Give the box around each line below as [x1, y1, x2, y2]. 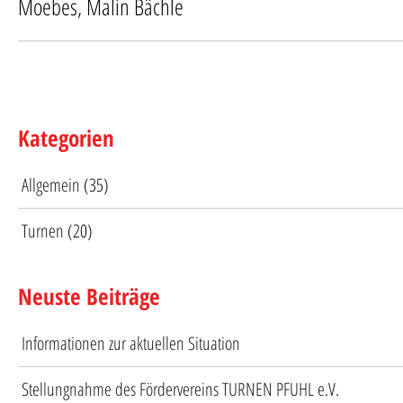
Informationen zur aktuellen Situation [22, 330, 240, 355]
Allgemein [22, 172, 80, 197]
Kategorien [18, 121, 114, 153]
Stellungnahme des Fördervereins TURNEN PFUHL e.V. [22, 376, 339, 401]
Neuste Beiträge [18, 280, 160, 311]
